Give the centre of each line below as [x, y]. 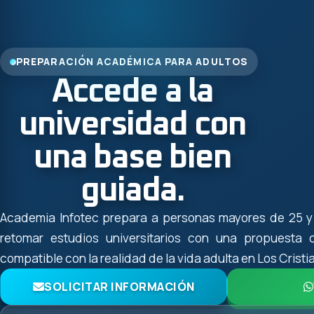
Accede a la [132, 93]
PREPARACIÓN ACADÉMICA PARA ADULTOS [132, 62]
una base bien [132, 158]
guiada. [132, 191]
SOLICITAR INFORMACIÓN [120, 287]
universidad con [132, 125]
